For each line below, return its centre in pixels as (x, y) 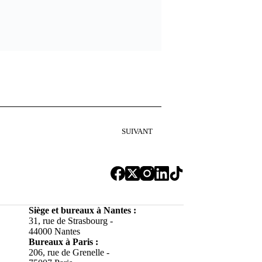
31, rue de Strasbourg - (70, 221)
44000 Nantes (54, 231)
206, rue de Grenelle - (69, 252)
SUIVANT (137, 132)
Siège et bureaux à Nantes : (82, 210)
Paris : (85, 242)
